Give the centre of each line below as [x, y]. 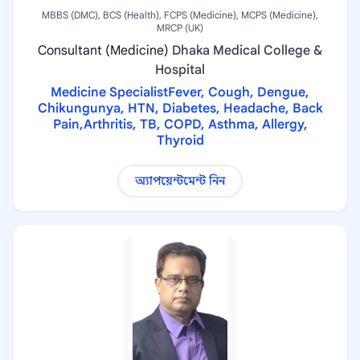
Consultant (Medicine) [103, 51]
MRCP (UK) [180, 28]
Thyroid [180, 141]
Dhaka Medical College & [247, 51]
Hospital [180, 70]
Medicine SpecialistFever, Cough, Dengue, [180, 92]
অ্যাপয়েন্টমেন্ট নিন [180, 181]
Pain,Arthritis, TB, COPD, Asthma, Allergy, [180, 125]
